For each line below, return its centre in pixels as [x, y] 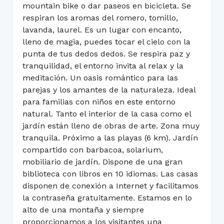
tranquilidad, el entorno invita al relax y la [103, 66]
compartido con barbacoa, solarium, [93, 150]
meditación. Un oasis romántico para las [100, 78]
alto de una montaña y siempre [83, 210]
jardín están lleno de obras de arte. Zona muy [111, 126]
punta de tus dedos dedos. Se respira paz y [106, 54]
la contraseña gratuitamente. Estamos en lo [107, 198]
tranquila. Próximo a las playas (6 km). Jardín [110, 138]
